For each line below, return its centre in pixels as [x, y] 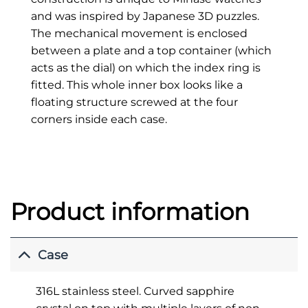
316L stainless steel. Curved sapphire [135, 291]
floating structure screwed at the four [134, 102]
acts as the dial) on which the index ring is [145, 67]
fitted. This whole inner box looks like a [136, 85]
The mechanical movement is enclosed [139, 33]
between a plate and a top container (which [151, 50]
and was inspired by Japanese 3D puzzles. [145, 16]
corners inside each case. [99, 119]
